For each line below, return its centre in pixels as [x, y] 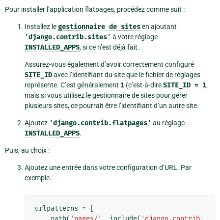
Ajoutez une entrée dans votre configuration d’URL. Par [108, 168]
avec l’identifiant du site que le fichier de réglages [126, 75]
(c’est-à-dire [144, 85]
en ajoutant [159, 27]
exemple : [39, 178]
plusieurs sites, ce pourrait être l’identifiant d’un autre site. [112, 106]
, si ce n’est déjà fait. [110, 47]
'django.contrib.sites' [68, 37]
